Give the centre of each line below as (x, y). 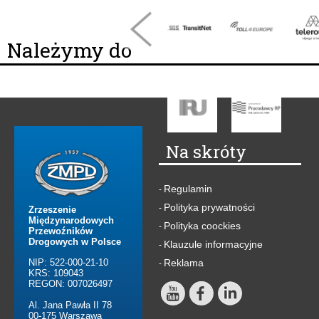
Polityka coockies (202, 226)
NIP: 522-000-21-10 (68, 263)
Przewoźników (61, 231)
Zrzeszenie (52, 210)
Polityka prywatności (209, 208)
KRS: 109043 (56, 273)
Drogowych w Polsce (75, 242)
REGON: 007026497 (70, 284)
